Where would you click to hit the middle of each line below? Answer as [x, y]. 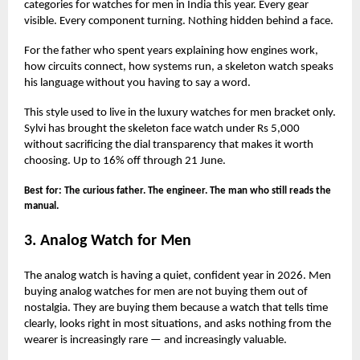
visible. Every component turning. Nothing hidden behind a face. [179, 21]
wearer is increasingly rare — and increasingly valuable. [155, 340]
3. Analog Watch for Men [110, 241]
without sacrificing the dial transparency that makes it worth [169, 145]
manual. [41, 206]
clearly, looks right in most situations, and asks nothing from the [178, 324]
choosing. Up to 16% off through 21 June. [125, 161]
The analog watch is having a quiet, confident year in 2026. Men [178, 276]
